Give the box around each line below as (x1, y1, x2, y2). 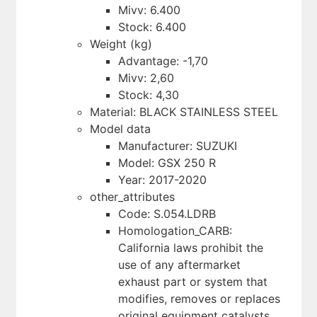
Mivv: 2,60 (117, 70, 174, 85)
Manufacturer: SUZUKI (117, 138, 237, 153)
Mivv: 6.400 (117, 2, 180, 17)
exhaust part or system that (117, 274, 267, 289)
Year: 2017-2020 (117, 172, 207, 187)
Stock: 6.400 (117, 19, 186, 34)
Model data (89, 121, 151, 136)
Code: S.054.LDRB (117, 206, 216, 221)
